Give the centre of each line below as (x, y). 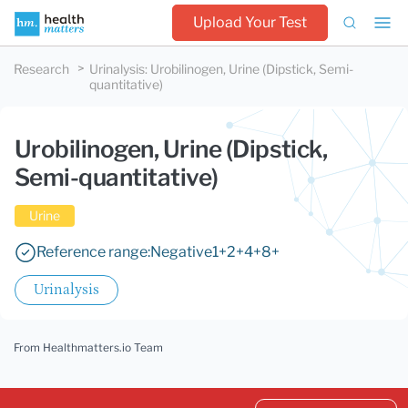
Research (41, 69)
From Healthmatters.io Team (88, 347)
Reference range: (93, 252)
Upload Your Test (250, 22)
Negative (181, 252)
